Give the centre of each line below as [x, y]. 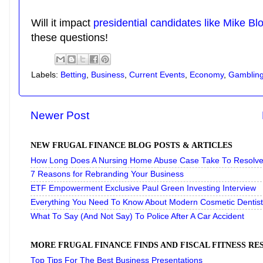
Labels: [46, 75]
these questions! [70, 38]
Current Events [157, 75]
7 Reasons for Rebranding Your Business [107, 174]
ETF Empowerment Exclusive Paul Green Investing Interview [143, 188]
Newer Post [60, 115]
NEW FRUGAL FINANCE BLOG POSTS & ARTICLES [131, 145]
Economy [207, 75]
